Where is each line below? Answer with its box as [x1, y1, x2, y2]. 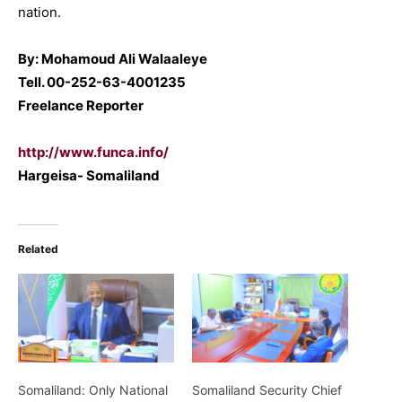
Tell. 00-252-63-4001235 [18, 73, 186, 91]
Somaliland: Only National [18, 382, 168, 398]
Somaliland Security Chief [192, 382, 342, 398]
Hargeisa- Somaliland [18, 166, 160, 184]
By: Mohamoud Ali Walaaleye [18, 49, 207, 67]
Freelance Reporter [18, 96, 144, 114]
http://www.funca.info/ [18, 143, 169, 161]
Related [18, 241, 58, 256]
